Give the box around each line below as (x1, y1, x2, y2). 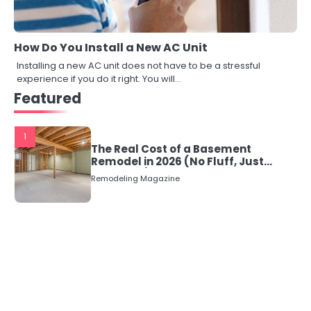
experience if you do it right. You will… (17, 72, 181, 86)
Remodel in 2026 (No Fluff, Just (91, 154, 264, 169)
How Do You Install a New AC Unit (14, 40, 208, 56)
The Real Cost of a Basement (91, 142, 251, 157)
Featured (14, 89, 81, 109)
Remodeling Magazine (91, 173, 180, 185)
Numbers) (91, 167, 150, 182)
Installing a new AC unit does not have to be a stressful (17, 59, 260, 73)
